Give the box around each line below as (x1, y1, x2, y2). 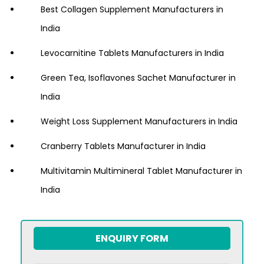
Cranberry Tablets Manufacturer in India (41, 140, 206, 153)
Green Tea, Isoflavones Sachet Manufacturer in (41, 72, 236, 84)
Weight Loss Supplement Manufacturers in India (41, 115, 237, 128)
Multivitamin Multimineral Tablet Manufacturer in (41, 165, 242, 177)
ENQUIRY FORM (95, 232, 169, 246)
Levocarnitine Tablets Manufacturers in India (41, 47, 224, 60)
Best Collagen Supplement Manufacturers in (41, 4, 223, 16)
